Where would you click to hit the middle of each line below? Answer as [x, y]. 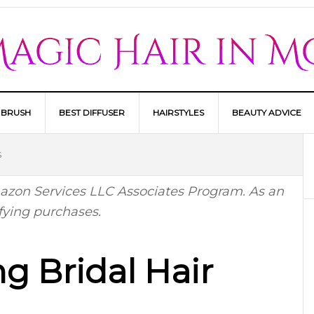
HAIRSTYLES [178, 112]
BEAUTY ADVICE [267, 112]
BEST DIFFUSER [92, 112]
